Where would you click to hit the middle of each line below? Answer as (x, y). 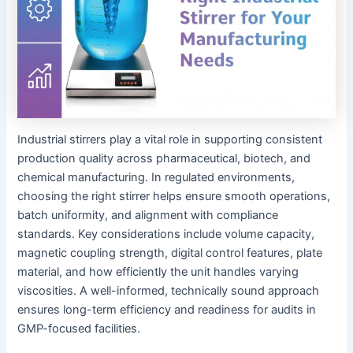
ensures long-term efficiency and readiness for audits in (167, 309)
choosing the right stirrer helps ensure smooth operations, (174, 196)
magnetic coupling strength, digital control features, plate (170, 253)
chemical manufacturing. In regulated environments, (156, 177)
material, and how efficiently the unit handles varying (158, 271)
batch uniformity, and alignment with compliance (148, 215)
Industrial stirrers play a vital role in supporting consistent (170, 139)
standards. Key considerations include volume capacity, (166, 234)
